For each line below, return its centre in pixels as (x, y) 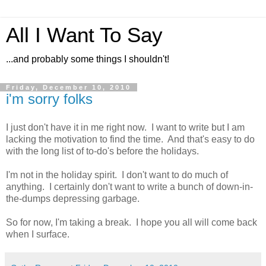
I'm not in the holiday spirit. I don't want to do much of (117, 175)
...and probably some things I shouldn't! (88, 59)
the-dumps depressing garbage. (73, 198)
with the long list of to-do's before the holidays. (102, 151)
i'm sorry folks (49, 99)
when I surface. (38, 234)
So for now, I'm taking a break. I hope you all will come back (132, 222)
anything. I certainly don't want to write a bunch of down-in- (129, 186)
